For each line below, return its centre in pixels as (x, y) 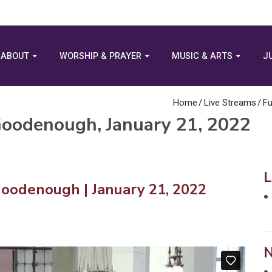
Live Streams (230, 103)
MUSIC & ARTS (202, 56)
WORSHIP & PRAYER (100, 56)
